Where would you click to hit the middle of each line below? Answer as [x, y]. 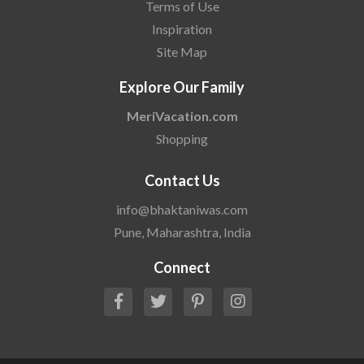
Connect [182, 267]
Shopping [182, 138]
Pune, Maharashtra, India [182, 232]
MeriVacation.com [182, 115]
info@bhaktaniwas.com [182, 209]
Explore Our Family [182, 87]
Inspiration [182, 28]
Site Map [182, 51]
